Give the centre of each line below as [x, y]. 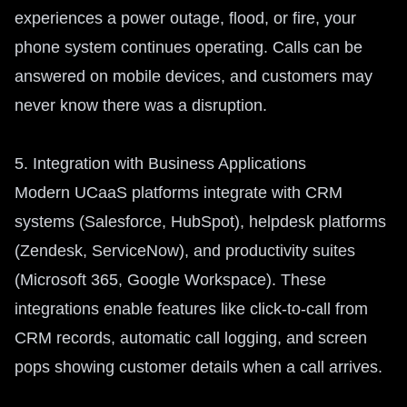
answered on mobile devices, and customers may [194, 76]
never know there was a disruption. [141, 105]
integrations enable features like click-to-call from [191, 309]
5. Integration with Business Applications [160, 164]
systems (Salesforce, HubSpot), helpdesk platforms [200, 222]
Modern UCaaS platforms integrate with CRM [179, 193]
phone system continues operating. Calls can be [189, 47]
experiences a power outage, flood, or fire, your [185, 18]
